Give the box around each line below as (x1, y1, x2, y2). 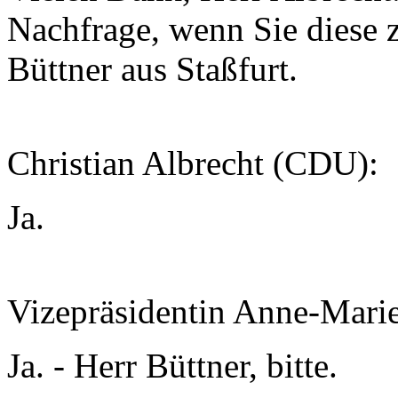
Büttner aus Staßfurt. (7, 50, 306, 88)
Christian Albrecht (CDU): (7, 144, 378, 182)
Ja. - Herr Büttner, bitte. (7, 346, 338, 385)
